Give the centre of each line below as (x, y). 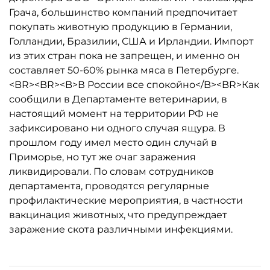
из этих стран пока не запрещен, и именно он (124, 56)
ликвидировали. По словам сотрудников (111, 171)
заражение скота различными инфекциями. (121, 229)
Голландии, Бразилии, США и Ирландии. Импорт (131, 41)
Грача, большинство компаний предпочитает (123, 12)
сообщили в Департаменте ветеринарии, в (118, 99)
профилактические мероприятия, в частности (126, 200)
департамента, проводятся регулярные (109, 186)
